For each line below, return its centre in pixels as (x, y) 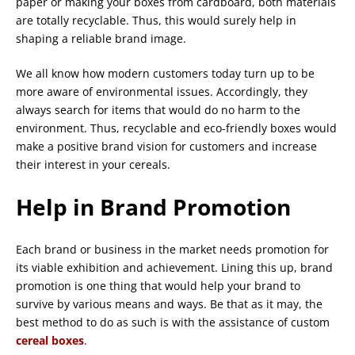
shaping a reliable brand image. (101, 38)
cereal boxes (50, 340)
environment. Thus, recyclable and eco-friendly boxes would (176, 128)
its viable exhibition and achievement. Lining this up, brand (174, 267)
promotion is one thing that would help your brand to (158, 285)
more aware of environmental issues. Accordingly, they (162, 91)
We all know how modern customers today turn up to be (165, 73)
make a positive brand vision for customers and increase (166, 146)
